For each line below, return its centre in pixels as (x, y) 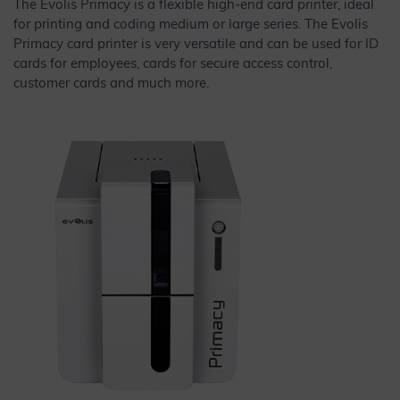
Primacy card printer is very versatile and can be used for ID (196, 46)
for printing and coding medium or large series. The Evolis (191, 26)
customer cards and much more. (111, 85)
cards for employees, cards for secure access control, (173, 65)
